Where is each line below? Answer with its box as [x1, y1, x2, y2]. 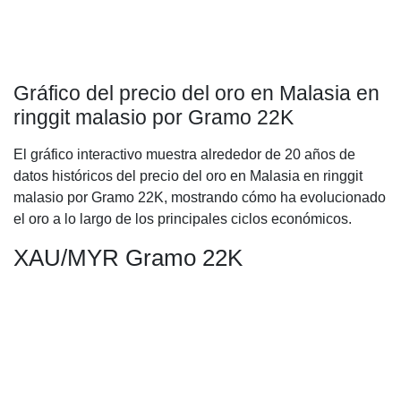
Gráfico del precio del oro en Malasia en [13, 81, 380, 105]
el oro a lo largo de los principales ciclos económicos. [13, 211, 352, 226]
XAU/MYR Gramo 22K [13, 244, 243, 271]
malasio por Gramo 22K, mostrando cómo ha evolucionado [13, 190, 386, 205]
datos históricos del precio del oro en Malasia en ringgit [13, 168, 363, 183]
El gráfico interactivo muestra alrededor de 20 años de [13, 147, 355, 162]
